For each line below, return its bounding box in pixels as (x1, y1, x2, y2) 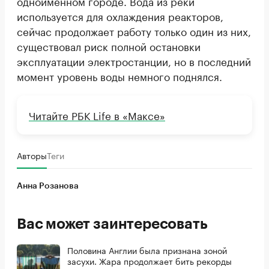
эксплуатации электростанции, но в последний (17, 53, 251, 69)
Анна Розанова (17, 182, 79, 191)
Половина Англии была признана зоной (67, 243, 227, 257)
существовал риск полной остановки (17, 38, 201, 54)
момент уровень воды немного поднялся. (17, 68, 222, 84)
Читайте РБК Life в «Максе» (29, 107, 165, 123)
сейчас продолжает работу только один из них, (17, 23, 251, 39)
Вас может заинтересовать (17, 217, 208, 232)
